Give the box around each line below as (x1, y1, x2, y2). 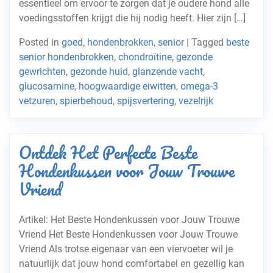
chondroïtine (118, 51, 172, 63)
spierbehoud (60, 95, 113, 107)
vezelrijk (179, 95, 213, 107)
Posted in (19, 37, 62, 48)
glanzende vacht (132, 66, 203, 77)
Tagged (191, 37, 226, 48)
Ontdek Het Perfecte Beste (19, 139, 197, 166)
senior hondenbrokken (19, 51, 114, 63)
